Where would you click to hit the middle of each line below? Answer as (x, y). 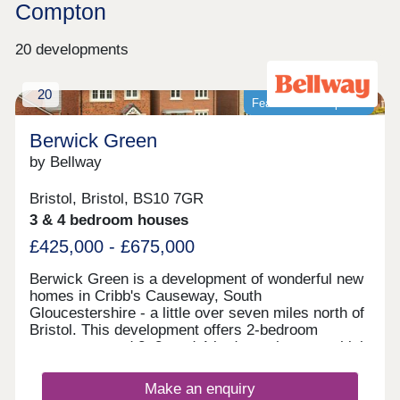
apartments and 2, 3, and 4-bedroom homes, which (199, 347)
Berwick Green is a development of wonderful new (197, 279)
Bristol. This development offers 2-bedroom (174, 330)
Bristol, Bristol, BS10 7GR (117, 198)
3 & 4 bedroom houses (109, 220)
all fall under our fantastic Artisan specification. (186, 364)
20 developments (71, 50)
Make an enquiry (200, 388)
